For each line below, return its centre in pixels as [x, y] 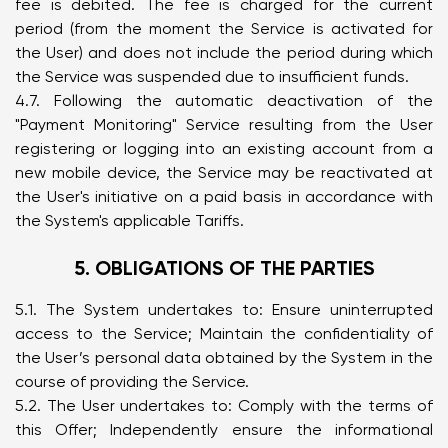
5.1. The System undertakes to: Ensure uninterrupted [224, 309]
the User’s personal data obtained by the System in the [224, 357]
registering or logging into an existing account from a [224, 148]
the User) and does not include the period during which [224, 52]
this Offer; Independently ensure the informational [224, 429]
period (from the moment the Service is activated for [224, 28]
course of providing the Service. [132, 381]
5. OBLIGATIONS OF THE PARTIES [224, 268]
